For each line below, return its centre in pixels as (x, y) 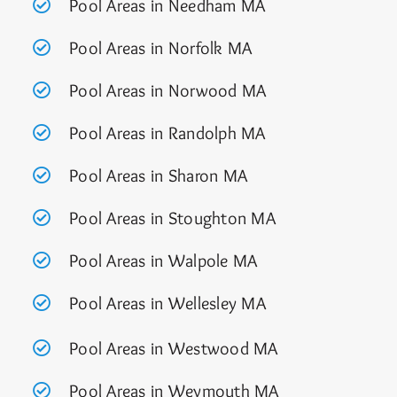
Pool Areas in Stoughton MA (172, 218)
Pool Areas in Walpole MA (163, 261)
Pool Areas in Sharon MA (158, 176)
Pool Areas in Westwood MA (173, 349)
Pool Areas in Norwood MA (167, 91)
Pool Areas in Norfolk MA (160, 48)
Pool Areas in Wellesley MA (167, 304)
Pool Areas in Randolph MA (167, 133)
